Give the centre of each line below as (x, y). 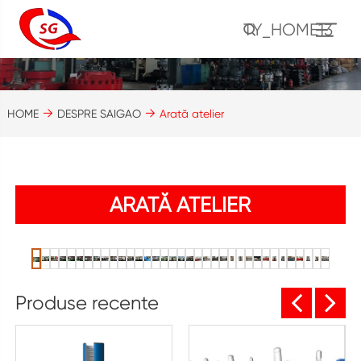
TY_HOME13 (288, 29)
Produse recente (87, 303)
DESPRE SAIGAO (99, 114)
